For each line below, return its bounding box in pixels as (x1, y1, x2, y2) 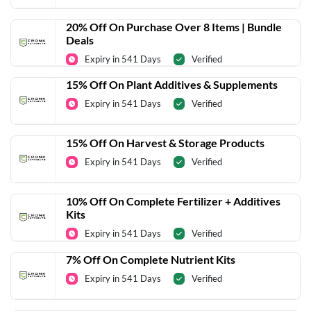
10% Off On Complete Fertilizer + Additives (66, 194, 280, 208)
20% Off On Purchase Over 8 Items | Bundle (66, 19, 282, 33)
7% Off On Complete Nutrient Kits (66, 252, 235, 266)
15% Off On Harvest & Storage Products (66, 136, 264, 150)
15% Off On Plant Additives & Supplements (66, 78, 278, 92)
